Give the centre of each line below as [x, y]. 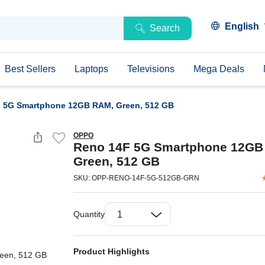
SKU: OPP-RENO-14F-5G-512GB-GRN [136, 178]
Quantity [89, 214]
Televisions [151, 69]
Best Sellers [30, 69]
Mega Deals [219, 69]
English [242, 26]
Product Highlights [111, 251]
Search [165, 28]
